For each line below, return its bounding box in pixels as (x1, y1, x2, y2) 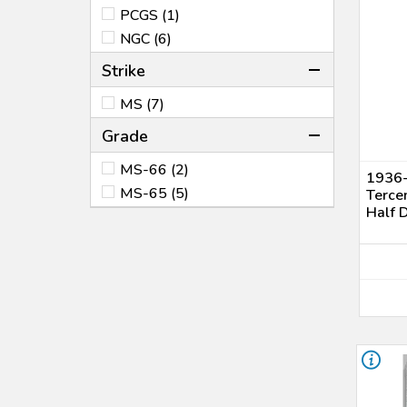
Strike (102, 60, 145, 82)
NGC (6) (120, 29, 172, 49)
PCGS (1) (120, 5, 180, 25)
